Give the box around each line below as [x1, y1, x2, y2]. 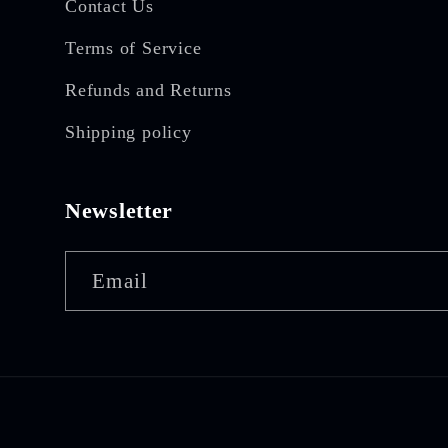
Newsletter [65, 198, 174, 223]
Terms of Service [65, 38, 202, 59]
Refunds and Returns [65, 80, 232, 101]
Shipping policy [65, 122, 192, 143]
